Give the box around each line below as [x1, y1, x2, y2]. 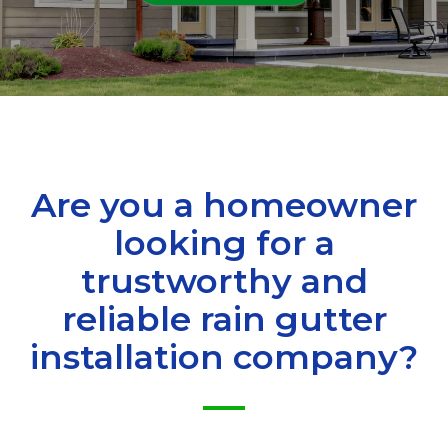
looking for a [113, 222, 335, 265]
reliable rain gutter [61, 298, 387, 341]
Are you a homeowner [31, 184, 417, 227]
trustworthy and [80, 260, 368, 303]
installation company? [30, 336, 418, 379]
